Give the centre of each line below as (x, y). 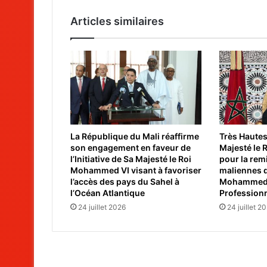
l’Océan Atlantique (108, 193)
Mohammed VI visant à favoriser (136, 170)
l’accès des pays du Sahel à (125, 182)
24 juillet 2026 (102, 207)
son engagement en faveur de (131, 148)
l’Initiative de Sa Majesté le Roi (131, 159)
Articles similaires (117, 21)
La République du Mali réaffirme (135, 136)
